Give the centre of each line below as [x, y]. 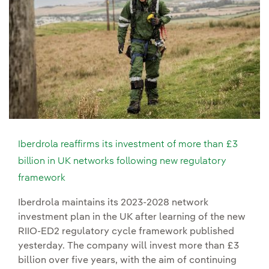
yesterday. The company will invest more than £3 [128, 246]
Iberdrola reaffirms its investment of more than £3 [128, 145]
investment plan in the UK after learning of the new [132, 218]
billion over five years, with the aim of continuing [127, 261]
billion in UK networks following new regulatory [122, 162]
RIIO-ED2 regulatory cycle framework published [126, 232]
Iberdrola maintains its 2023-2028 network [113, 203]
